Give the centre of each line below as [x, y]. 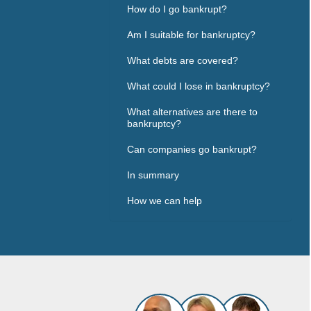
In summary [153, 175]
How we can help [165, 201]
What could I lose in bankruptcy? [199, 86]
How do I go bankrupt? [177, 9]
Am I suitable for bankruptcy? [191, 35]
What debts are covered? [183, 61]
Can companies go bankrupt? [192, 150]
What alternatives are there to [192, 112]
